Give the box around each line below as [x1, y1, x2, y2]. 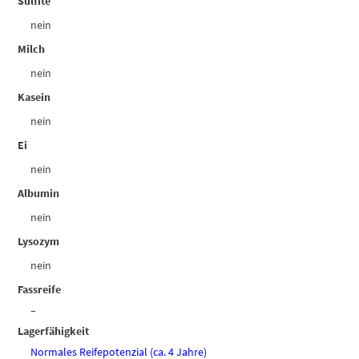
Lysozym [18, 234, 60, 249]
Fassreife [18, 282, 62, 297]
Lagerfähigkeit [18, 324, 90, 339]
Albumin [18, 186, 60, 201]
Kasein [18, 90, 51, 105]
